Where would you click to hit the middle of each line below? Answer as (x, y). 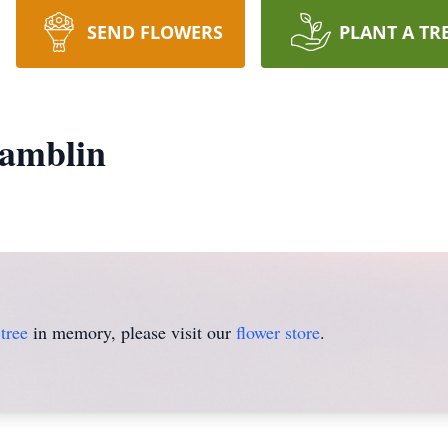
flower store (278, 332)
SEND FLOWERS (154, 32)
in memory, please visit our (132, 332)
